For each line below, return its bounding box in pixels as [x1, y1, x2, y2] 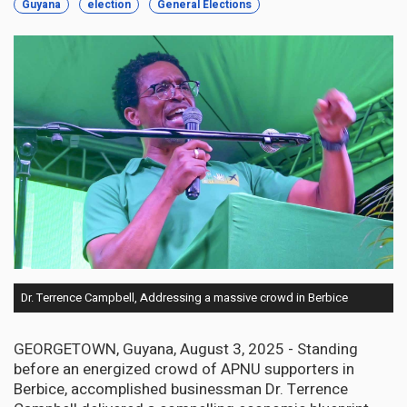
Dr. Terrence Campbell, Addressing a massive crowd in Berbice [21, 289, 348, 307]
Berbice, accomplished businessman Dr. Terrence [14, 378, 348, 402]
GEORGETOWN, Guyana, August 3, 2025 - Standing [14, 338, 358, 362]
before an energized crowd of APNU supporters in [14, 358, 354, 382]
